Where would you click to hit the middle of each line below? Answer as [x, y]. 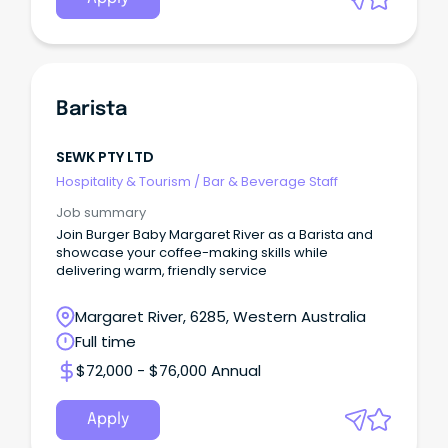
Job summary [101, 213]
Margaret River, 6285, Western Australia [220, 317]
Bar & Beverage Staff [270, 181]
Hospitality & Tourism [123, 181]
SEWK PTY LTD [105, 157]
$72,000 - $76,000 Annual [168, 371]
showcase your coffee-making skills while [192, 253]
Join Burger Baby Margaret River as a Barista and [214, 235]
